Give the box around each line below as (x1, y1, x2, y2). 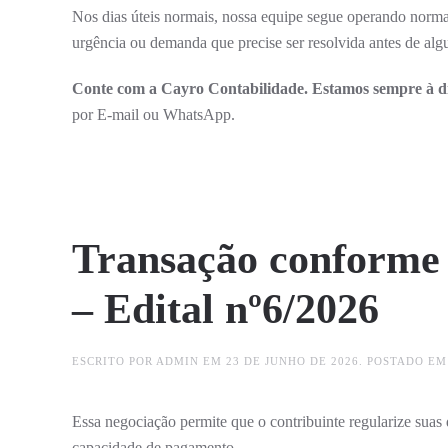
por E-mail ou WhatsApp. (72, 105, 235, 123)
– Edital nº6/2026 (72, 285, 379, 332)
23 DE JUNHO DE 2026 (226, 354, 359, 367)
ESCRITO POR (72, 354, 156, 367)
